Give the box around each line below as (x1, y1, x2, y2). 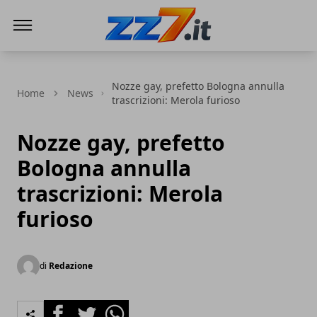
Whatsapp (100, 300, 154, 316)
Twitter (71, 300, 110, 316)
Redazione (49, 260, 93, 272)
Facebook (43, 300, 95, 316)
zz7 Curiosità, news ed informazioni (102, 45, 293, 61)
